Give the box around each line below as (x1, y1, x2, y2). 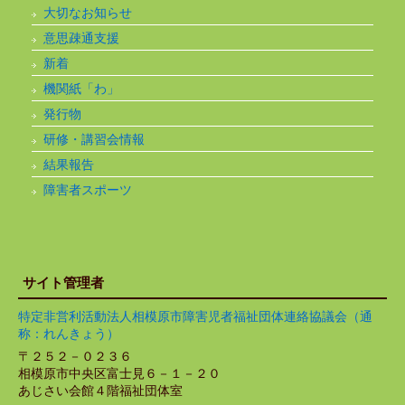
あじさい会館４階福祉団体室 (18, 382, 183, 398)
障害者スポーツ (43, 183, 132, 197)
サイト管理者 (23, 275, 104, 290)
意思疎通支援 (43, 31, 119, 45)
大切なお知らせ (43, 5, 132, 20)
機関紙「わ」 (43, 81, 119, 96)
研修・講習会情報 (43, 132, 145, 146)
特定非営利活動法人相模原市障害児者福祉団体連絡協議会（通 (18, 309, 372, 324)
